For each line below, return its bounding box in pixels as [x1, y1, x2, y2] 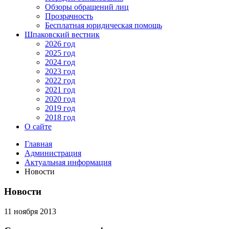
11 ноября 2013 [4, 207, 56, 216]
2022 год [45, 76, 75, 85]
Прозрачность [45, 12, 93, 21]
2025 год [45, 49, 75, 58]
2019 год [45, 104, 75, 113]
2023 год [45, 67, 75, 76]
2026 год [45, 39, 75, 49]
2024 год [45, 58, 75, 67]
